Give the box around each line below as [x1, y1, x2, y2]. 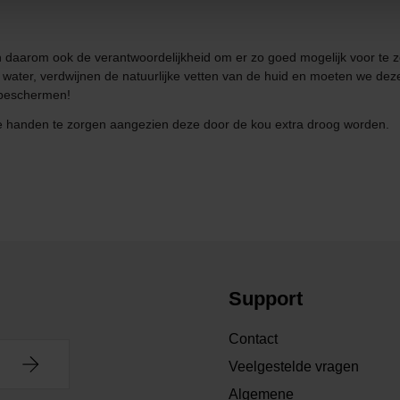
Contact [229, 331, 278, 347]
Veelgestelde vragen [229, 359, 359, 375]
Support [229, 287, 303, 311]
